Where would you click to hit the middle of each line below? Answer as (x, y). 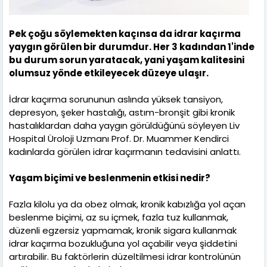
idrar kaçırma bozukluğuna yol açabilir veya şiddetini (123, 243)
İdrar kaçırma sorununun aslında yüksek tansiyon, (116, 99)
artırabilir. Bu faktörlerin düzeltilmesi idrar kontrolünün (125, 256)
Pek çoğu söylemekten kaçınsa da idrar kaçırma (125, 33)
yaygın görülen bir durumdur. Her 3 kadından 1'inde (132, 46)
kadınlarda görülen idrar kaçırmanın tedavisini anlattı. (125, 151)
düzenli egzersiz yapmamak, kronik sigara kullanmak (123, 230)
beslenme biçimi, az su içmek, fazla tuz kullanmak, (119, 217)
